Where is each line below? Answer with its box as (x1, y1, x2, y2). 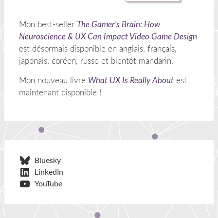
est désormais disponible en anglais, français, (18, 44, 177, 53)
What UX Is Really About (88, 76, 174, 85)
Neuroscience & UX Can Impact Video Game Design (18, 32, 197, 41)
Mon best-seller (18, 20, 77, 29)
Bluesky (34, 156, 61, 164)
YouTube (34, 180, 62, 188)
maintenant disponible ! (18, 88, 101, 97)
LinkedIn (34, 168, 63, 176)
